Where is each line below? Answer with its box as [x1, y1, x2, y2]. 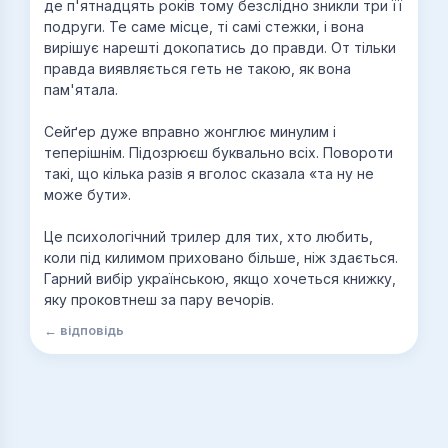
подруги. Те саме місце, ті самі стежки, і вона [44, 18, 364, 36]
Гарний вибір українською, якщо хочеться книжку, [44, 270, 396, 288]
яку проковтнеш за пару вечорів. [44, 291, 274, 309]
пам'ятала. [44, 81, 118, 99]
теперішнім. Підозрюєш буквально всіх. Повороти [44, 144, 393, 162]
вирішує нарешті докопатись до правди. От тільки [44, 39, 396, 57]
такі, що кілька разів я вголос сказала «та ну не [44, 165, 374, 183]
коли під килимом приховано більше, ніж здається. [44, 249, 398, 267]
